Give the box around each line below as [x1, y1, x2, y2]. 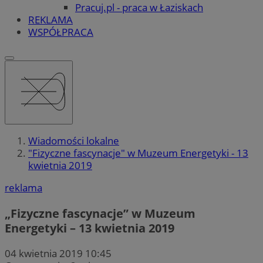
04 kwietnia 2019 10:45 [5, 246, 112, 260]
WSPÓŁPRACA [28, 25, 93, 39]
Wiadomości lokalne [28, 134, 119, 148]
